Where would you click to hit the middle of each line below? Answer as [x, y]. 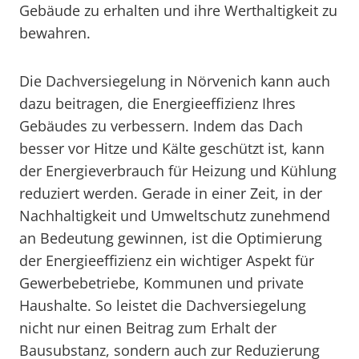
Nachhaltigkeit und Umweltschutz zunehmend [175, 216]
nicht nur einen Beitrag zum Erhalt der [148, 328]
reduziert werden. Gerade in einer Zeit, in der [171, 193]
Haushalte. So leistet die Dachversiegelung [163, 305]
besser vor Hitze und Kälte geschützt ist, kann [172, 148]
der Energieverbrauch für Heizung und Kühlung [178, 171]
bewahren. [55, 33]
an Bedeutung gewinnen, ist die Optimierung [171, 238]
